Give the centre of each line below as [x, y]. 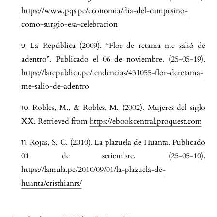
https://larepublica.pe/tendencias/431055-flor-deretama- [112, 73]
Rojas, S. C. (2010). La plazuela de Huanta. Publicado [117, 143]
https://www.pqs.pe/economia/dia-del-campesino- [105, 11]
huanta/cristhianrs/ [52, 183]
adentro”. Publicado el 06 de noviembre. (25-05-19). [113, 59]
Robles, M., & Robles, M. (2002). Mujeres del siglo [119, 108]
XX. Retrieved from [55, 121]
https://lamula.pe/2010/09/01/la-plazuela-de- [93, 170]
